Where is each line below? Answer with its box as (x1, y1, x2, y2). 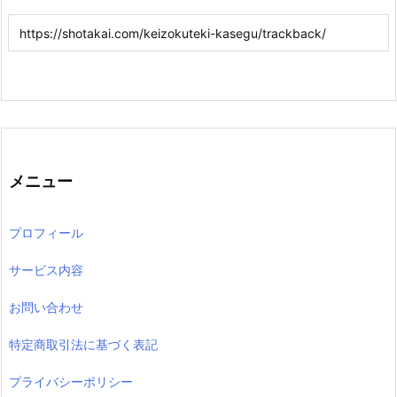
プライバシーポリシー (9, 373, 133, 389)
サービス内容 (9, 261, 83, 277)
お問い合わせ (9, 299, 83, 315)
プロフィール (9, 224, 83, 240)
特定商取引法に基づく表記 (9, 336, 158, 352)
